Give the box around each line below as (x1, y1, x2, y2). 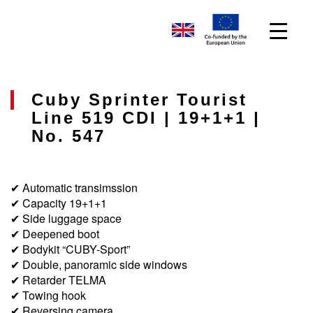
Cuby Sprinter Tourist (31, 90, 247, 109)
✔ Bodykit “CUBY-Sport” (10, 241, 130, 257)
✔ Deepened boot (10, 226, 99, 242)
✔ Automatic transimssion (10, 180, 138, 196)
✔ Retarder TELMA (10, 272, 106, 288)
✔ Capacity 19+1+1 (10, 195, 107, 211)
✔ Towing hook (10, 287, 86, 303)
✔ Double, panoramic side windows (10, 256, 187, 272)
